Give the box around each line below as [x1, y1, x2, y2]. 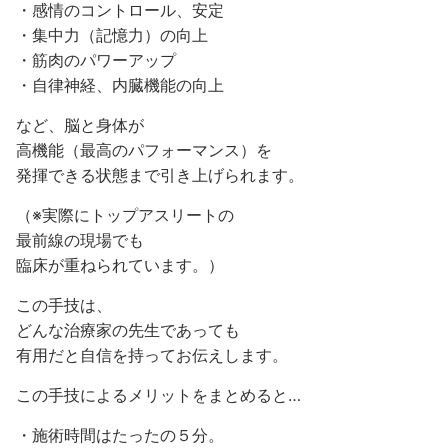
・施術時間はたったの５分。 [16, 425, 224, 445]
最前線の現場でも [16, 230, 144, 250]
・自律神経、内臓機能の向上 [16, 75, 224, 95]
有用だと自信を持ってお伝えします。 [16, 345, 288, 365]
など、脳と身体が [16, 115, 144, 135]
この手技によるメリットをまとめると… [16, 385, 301, 405]
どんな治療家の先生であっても [16, 320, 240, 340]
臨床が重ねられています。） [16, 255, 224, 275]
